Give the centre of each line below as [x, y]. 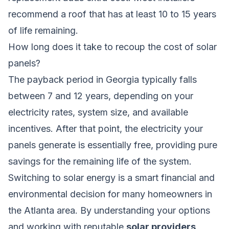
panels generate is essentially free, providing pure [113, 145]
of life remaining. [43, 30]
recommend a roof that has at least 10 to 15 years [112, 14]
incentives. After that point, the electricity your [106, 128]
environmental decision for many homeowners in [110, 194]
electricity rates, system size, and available [98, 112]
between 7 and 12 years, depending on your [101, 96]
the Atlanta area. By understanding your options [109, 210]
